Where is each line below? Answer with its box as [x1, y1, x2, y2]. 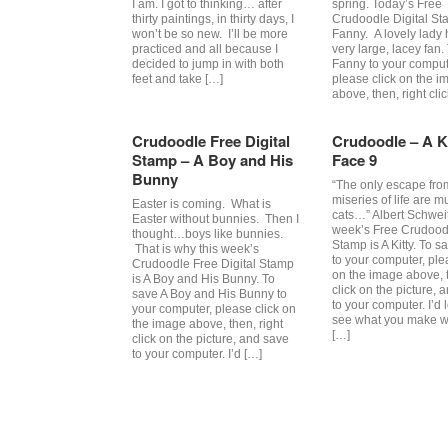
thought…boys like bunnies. [132, 227, 283, 241]
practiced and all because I [132, 42, 278, 56]
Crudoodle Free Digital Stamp [132, 257, 294, 271]
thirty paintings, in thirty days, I [132, 12, 294, 26]
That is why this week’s [132, 242, 259, 256]
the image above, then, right [132, 317, 283, 331]
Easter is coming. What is [132, 197, 271, 211]
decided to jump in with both [132, 57, 284, 71]
